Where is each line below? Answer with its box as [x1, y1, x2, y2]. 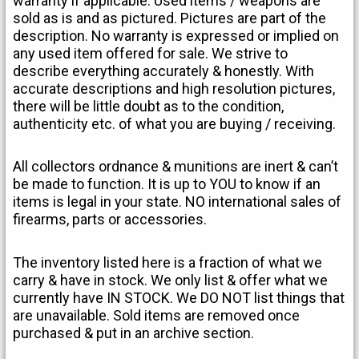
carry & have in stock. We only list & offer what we [13, 271, 329, 288]
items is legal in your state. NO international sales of [13, 193, 342, 211]
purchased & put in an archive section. [13, 324, 255, 341]
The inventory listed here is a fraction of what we [13, 253, 323, 271]
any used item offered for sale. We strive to [13, 44, 288, 62]
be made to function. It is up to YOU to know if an [13, 175, 321, 193]
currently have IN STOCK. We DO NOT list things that [13, 288, 345, 306]
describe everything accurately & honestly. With [13, 62, 315, 79]
